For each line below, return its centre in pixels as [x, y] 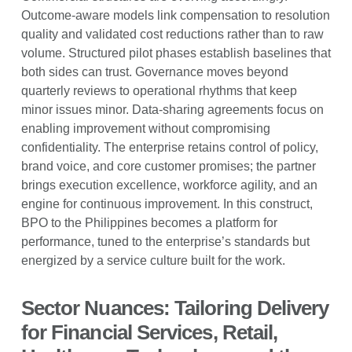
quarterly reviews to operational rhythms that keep [159, 90]
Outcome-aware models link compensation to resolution [175, 15]
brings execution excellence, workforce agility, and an [169, 185]
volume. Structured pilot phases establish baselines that [176, 53]
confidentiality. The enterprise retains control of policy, [169, 147]
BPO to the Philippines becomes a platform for [149, 222]
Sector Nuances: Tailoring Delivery [175, 308]
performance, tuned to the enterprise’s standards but [165, 241]
